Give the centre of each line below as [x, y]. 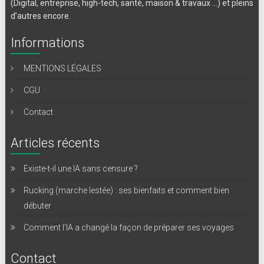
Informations [47, 42]
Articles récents [55, 143]
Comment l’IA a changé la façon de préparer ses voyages [128, 227]
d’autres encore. [40, 16]
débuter [37, 205]
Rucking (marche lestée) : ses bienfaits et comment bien [126, 190]
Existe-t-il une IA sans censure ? [80, 168]
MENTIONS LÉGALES [62, 68]
